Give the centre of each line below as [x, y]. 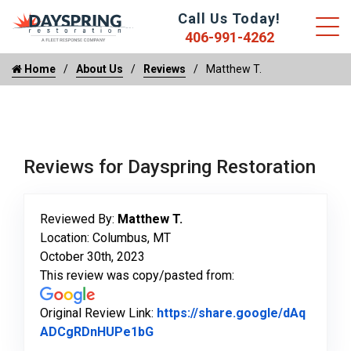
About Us [100, 69]
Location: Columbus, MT [105, 238]
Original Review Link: [98, 313]
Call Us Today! [230, 18]
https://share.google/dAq [231, 313]
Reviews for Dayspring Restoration [170, 167]
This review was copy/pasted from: [137, 275]
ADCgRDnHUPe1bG [97, 332]
